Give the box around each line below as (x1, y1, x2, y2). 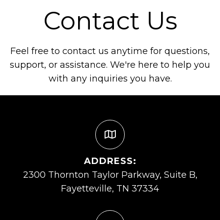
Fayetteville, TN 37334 (61, 183, 159, 194)
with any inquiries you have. (48, 73, 172, 84)
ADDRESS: (83, 156, 137, 167)
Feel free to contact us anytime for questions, (10, 46, 210, 57)
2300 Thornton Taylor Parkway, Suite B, (23, 169, 197, 181)
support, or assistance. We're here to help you (10, 59, 210, 71)
